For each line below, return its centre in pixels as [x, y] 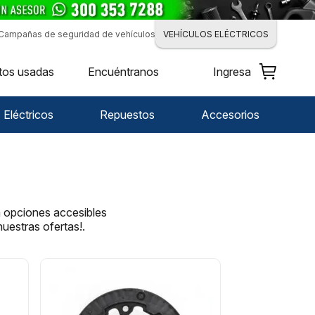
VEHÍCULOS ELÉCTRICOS [216, 34]
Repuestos [128, 114]
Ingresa [232, 72]
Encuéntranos [124, 72]
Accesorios [230, 114]
